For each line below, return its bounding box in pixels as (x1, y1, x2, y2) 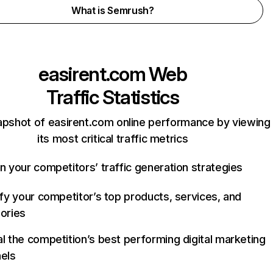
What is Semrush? (71, 4, 154, 16)
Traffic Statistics (46, 85, 179, 109)
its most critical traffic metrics (37, 132, 188, 145)
